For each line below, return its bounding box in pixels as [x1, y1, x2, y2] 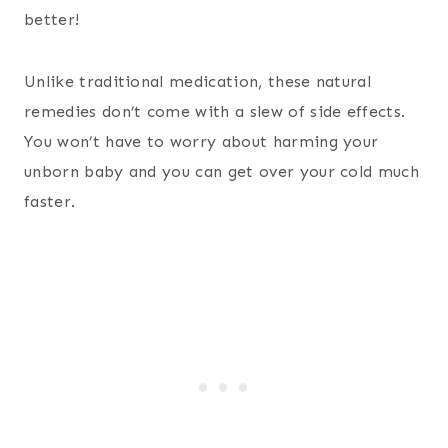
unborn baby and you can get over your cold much [24, 162, 420, 182]
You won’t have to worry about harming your [24, 132, 379, 152]
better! [24, 10, 80, 30]
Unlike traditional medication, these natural [24, 72, 372, 92]
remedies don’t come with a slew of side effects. [24, 102, 406, 122]
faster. [24, 192, 76, 212]
